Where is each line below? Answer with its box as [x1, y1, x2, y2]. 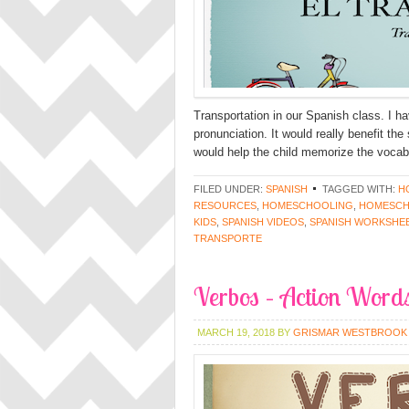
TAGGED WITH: [322, 184, 398, 194]
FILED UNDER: [194, 184, 266, 194]
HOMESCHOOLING [262, 200, 353, 211]
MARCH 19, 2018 [197, 327, 275, 338]
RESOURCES [194, 200, 257, 211]
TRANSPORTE [194, 233, 262, 244]
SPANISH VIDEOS [222, 216, 304, 227]
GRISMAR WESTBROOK [293, 327, 407, 338]
